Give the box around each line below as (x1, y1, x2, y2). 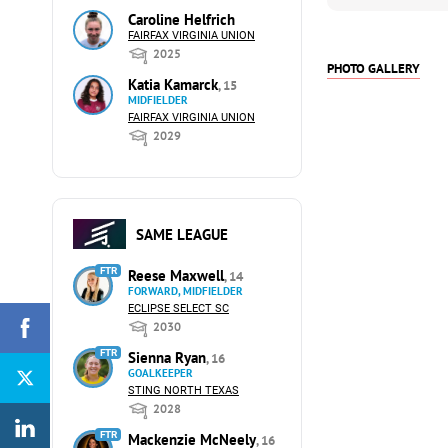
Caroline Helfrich (128, 10, 235, 29)
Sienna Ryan (128, 348, 206, 367)
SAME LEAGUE (135, 224, 228, 244)
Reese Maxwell (128, 266, 224, 285)
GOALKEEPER (128, 366, 193, 380)
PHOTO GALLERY (327, 60, 420, 77)
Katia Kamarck (128, 75, 218, 94)
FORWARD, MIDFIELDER (128, 284, 243, 298)
